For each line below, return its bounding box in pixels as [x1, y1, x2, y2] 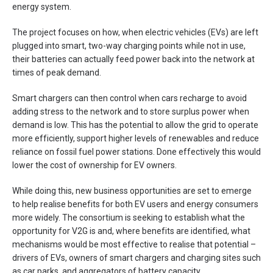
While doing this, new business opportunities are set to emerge [12, 186, 252, 196]
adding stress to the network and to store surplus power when [12, 107, 249, 116]
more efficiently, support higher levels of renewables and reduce [12, 133, 259, 143]
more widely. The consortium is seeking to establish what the [12, 213, 245, 222]
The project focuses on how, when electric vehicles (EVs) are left [12, 27, 258, 37]
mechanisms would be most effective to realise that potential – [12, 239, 256, 249]
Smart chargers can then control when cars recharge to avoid [12, 93, 247, 103]
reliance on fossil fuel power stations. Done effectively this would [12, 147, 261, 157]
